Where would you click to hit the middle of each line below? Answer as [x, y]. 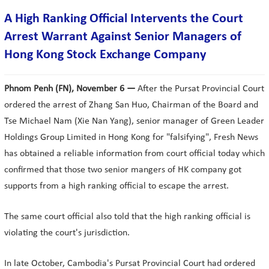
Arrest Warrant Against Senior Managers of [123, 37]
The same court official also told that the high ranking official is [127, 217]
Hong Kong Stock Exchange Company [105, 55]
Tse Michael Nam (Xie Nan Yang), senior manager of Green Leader [134, 121]
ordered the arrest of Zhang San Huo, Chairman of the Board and [131, 105]
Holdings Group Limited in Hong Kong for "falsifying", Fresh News [131, 138]
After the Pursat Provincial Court [200, 89]
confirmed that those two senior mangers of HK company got [123, 170]
